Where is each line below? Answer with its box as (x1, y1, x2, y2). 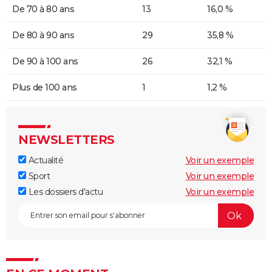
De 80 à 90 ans (12, 30, 74, 41)
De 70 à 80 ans (12, 4, 74, 15)
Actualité (26, 155, 63, 166)
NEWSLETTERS (18, 132, 115, 148)
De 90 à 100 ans (12, 56, 78, 67)
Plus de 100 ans (12, 82, 77, 93)
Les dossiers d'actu (26, 186, 103, 198)
